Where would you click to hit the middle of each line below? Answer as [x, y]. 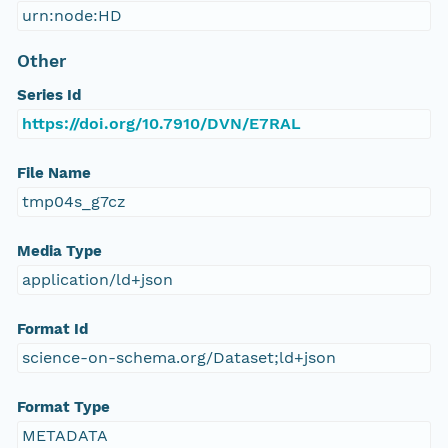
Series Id [48, 95]
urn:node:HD [71, 16]
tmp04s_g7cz [73, 202]
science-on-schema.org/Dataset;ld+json [178, 358]
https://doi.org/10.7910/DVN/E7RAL [161, 124]
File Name [53, 173]
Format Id [52, 329]
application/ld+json [97, 280]
